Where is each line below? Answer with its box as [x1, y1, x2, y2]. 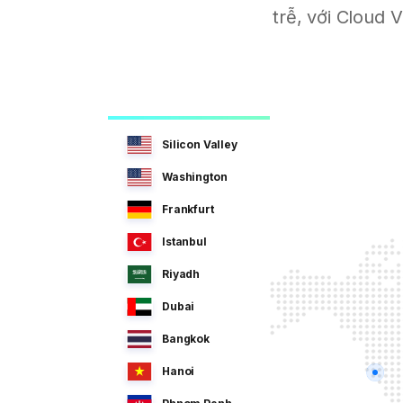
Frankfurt [162, 201, 214, 216]
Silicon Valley [162, 137, 237, 151]
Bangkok [162, 331, 210, 345]
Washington [162, 169, 228, 184]
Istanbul [162, 234, 207, 248]
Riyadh [162, 266, 201, 281]
